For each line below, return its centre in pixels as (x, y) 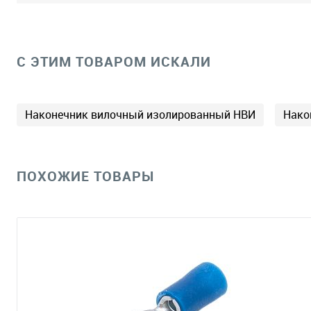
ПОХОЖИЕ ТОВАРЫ (85, 176)
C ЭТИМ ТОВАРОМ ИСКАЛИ (114, 61)
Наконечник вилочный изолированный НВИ (140, 115)
